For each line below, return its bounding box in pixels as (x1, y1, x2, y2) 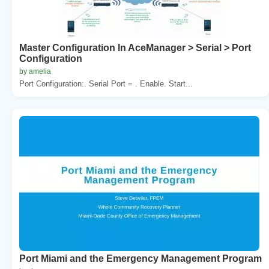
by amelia (19, 67, 51, 76)
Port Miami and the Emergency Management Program (19, 253, 262, 264)
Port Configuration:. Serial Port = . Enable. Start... (19, 79, 193, 88)
